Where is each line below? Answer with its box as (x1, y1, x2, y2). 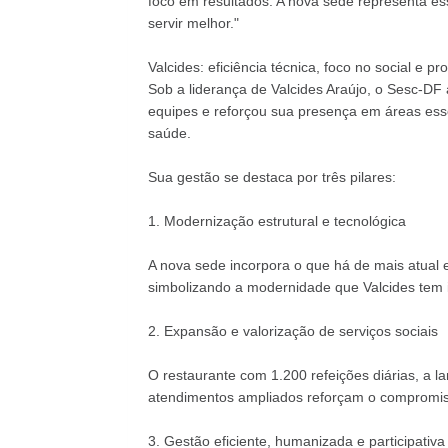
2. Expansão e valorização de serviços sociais (147, 323, 438, 339)
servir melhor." (147, 15, 239, 31)
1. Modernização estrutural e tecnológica (147, 213, 406, 229)
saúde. (147, 125, 191, 141)
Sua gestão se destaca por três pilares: (147, 169, 396, 185)
